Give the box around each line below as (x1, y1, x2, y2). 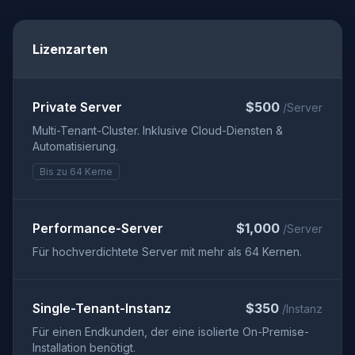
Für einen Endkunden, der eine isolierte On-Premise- (32, 325, 309, 338)
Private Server (32, 99, 122, 115)
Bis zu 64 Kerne (40, 166, 113, 177)
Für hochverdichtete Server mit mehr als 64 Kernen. (32, 245, 302, 258)
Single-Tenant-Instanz (32, 300, 171, 316)
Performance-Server (32, 220, 163, 236)
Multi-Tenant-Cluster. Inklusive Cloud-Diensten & (32, 124, 283, 137)
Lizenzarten (32, 41, 108, 57)
